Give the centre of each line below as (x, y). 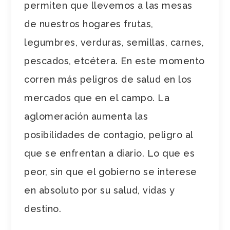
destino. (43, 208)
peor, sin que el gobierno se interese (111, 171)
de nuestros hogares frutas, (89, 24)
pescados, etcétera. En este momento (114, 61)
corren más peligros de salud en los (108, 79)
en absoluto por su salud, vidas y (100, 190)
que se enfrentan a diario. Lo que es (110, 153)
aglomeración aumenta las (86, 116)
